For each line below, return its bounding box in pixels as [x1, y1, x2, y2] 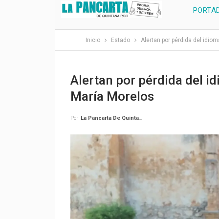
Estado [110, 37, 130, 44]
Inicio [85, 37, 100, 44]
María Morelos [70, 89, 154, 104]
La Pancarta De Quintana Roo [80, 115, 139, 122]
